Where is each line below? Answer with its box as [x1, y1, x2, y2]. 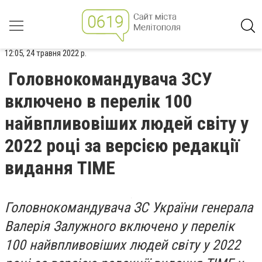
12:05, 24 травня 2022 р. [5, 48, 87, 58]
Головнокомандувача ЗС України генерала [5, 199, 253, 216]
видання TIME [5, 157, 115, 179]
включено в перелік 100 [5, 90, 192, 112]
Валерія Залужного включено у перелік [5, 218, 235, 235]
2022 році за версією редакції [5, 135, 239, 157]
